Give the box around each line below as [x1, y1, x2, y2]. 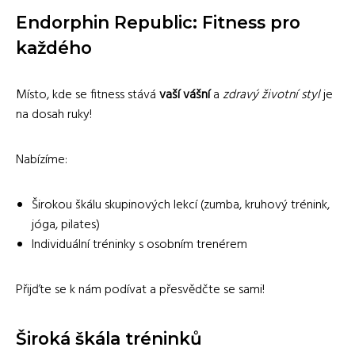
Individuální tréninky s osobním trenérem [32, 234, 247, 255]
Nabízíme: [16, 149, 67, 170]
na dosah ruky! [16, 104, 92, 125]
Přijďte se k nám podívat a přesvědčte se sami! [16, 279, 265, 300]
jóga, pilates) [32, 214, 100, 235]
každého [16, 36, 92, 58]
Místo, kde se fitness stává [16, 84, 159, 105]
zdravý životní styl [223, 84, 320, 105]
